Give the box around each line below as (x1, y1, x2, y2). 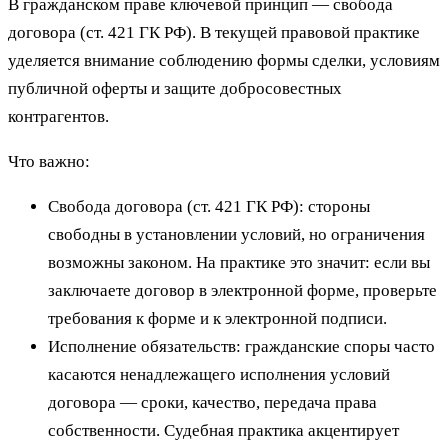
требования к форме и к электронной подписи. (48, 308, 387, 328)
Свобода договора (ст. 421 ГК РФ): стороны (48, 196, 370, 216)
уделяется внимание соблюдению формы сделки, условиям (8, 50, 440, 70)
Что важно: (8, 151, 90, 171)
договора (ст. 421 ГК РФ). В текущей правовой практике (8, 22, 420, 42)
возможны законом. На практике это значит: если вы (48, 252, 430, 272)
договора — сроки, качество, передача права (48, 392, 377, 412)
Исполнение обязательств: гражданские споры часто (48, 336, 435, 356)
